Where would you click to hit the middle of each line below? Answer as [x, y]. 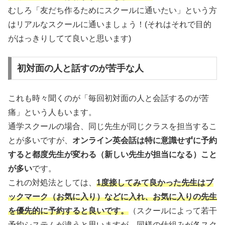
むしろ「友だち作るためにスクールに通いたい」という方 [113, 11]
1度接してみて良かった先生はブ [155, 182]
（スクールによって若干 [173, 210]
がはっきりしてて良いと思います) [70, 39]
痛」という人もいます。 [52, 112]
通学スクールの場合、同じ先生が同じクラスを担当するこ [113, 126]
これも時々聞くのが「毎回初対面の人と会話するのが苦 [108, 98]
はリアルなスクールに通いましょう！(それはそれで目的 [110, 25]
